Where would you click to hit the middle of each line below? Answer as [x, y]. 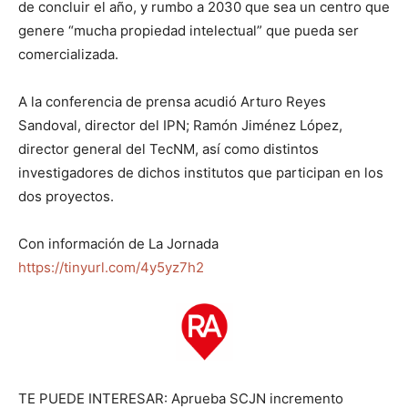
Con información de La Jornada [118, 243]
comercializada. [68, 54]
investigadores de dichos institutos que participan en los [201, 172]
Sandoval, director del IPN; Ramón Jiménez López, [180, 125]
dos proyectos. [66, 196]
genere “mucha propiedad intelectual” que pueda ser [189, 30]
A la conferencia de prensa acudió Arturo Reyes [172, 101]
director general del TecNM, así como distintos [168, 148]
